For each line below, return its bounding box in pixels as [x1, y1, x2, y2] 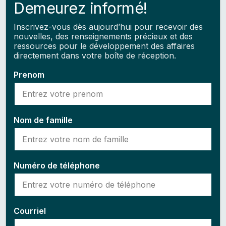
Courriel [14, 206, 46, 216]
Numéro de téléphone [14, 160, 100, 171]
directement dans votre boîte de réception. [14, 50, 176, 61]
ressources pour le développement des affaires [14, 41, 195, 51]
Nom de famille [14, 115, 73, 125]
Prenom [14, 70, 44, 80]
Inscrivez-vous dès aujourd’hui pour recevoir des [14, 22, 203, 32]
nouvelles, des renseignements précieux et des [14, 31, 193, 41]
